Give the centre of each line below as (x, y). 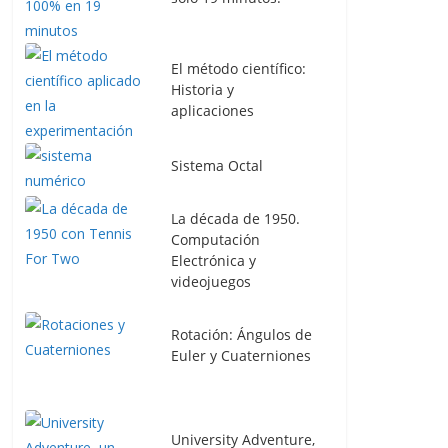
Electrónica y (213, 260)
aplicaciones (212, 110)
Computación (215, 239)
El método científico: (238, 68)
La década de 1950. (235, 218)
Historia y (202, 89)
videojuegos (211, 281)
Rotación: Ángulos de (241, 334)
